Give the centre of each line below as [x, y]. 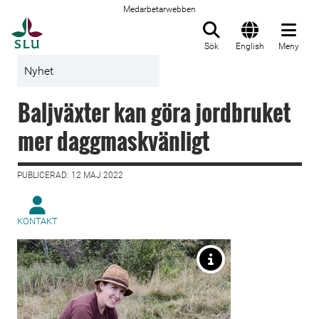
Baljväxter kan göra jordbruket [154, 112]
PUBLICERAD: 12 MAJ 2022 [70, 175]
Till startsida [78, 25]
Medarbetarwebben [159, 9]
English [250, 46]
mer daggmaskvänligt [114, 141]
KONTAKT [37, 221]
